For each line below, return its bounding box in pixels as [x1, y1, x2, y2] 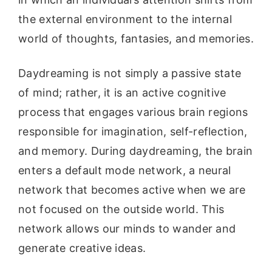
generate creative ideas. [18, 242, 146, 255]
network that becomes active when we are [18, 183, 246, 197]
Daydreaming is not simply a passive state [18, 67, 242, 80]
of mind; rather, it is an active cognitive [18, 86, 226, 100]
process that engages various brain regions [18, 106, 248, 119]
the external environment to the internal [18, 12, 232, 25]
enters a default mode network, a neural [18, 164, 231, 177]
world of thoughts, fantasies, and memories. [18, 32, 254, 45]
